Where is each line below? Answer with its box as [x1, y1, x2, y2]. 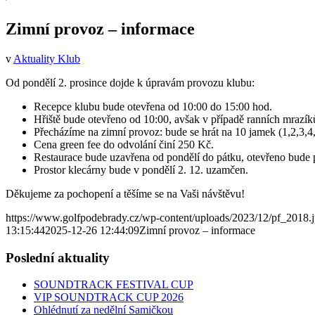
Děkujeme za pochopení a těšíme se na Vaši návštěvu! [6, 187, 245, 200]
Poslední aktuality [6, 250, 110, 265]
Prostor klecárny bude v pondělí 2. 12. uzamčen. [34, 163, 248, 176]
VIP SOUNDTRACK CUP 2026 [34, 291, 184, 304]
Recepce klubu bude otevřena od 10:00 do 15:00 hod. [34, 100, 272, 112]
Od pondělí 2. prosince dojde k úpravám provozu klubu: [6, 76, 255, 89]
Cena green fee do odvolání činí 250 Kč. [34, 138, 214, 150]
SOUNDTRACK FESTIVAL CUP [34, 278, 193, 291]
